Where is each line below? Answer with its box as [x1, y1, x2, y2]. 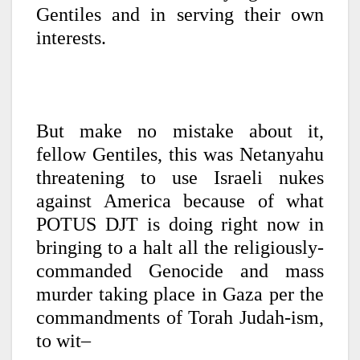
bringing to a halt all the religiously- [36, 237, 324, 259]
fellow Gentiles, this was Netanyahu [36, 144, 324, 166]
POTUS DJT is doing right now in [36, 214, 324, 235]
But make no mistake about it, [36, 121, 324, 142]
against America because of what [36, 190, 324, 212]
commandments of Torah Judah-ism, [36, 307, 324, 329]
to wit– [36, 330, 91, 352]
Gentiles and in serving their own [36, 4, 324, 26]
